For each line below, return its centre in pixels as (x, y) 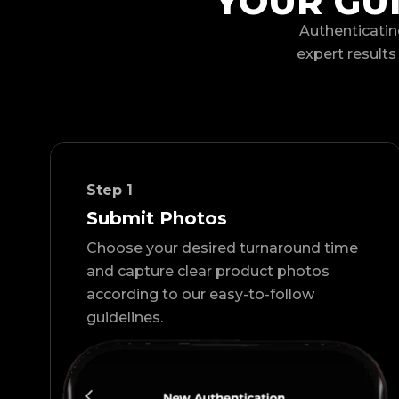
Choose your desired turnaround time (222, 248)
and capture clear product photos (208, 272)
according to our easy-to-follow (200, 295)
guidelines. (125, 318)
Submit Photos (157, 219)
